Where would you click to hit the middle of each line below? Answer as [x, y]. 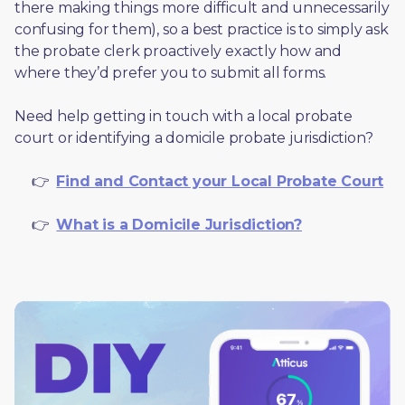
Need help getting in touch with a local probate [184, 116]
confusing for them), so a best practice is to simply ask [202, 29]
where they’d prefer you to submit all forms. [172, 73]
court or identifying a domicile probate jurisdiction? [194, 138]
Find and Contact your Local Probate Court [220, 181]
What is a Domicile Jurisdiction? [179, 225]
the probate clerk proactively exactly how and [178, 51]
